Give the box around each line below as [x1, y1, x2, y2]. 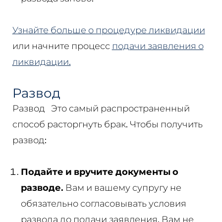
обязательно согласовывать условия [20, 198, 186, 209]
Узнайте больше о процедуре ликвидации [12, 24, 205, 35]
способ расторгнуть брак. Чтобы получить [12, 118, 203, 129]
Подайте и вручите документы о [20, 166, 178, 177]
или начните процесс [12, 40, 112, 51]
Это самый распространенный [49, 103, 190, 113]
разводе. [20, 182, 63, 193]
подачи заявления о [111, 40, 204, 51]
